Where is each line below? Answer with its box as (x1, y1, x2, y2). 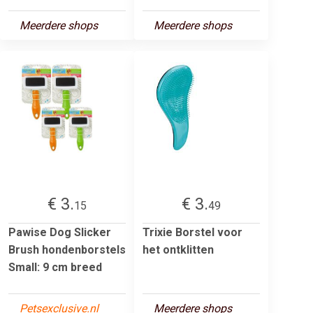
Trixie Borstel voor (143, 225, 242, 239)
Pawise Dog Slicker (8, 225, 111, 239)
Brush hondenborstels (8, 242, 126, 256)
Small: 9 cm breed (8, 260, 102, 274)
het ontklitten (143, 242, 214, 256)
